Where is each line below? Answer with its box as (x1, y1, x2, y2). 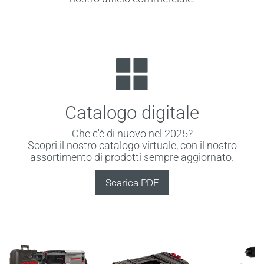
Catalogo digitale (65, 101, 199, 124)
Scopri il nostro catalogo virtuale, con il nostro (27, 138, 237, 151)
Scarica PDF (105, 176, 159, 189)
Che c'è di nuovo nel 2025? (71, 127, 193, 140)
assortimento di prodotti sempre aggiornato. (30, 150, 234, 163)
